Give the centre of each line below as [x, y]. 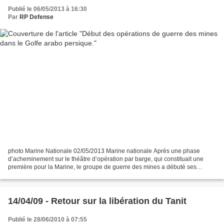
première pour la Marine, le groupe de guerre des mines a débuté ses [102, 167]
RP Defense [36, 17]
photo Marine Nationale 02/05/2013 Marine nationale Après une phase [104, 151]
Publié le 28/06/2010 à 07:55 [47, 219]
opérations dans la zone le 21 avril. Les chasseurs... [78, 175]
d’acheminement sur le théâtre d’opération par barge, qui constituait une [106, 159]
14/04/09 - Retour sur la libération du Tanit [97, 201]
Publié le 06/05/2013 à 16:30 [47, 9]
